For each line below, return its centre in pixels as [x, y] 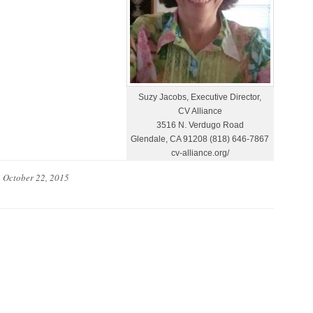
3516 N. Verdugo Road [200, 125]
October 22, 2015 [36, 177]
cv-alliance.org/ [200, 153]
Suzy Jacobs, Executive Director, [200, 97]
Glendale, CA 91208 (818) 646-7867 [200, 139]
